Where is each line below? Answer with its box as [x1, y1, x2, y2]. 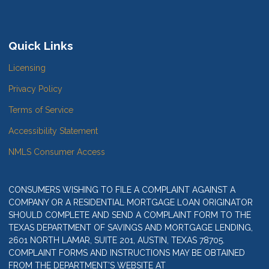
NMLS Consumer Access [8, 147, 105, 157]
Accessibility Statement [8, 126, 98, 136]
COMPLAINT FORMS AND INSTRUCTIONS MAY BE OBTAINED [8, 248, 245, 258]
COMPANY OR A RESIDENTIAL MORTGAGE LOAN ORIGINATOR [8, 198, 253, 208]
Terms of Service [8, 105, 73, 115]
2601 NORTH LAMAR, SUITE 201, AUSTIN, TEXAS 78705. [8, 235, 225, 246]
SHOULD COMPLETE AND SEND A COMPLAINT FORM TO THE [8, 210, 251, 220]
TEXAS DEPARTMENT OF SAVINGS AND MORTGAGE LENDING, [8, 223, 253, 233]
